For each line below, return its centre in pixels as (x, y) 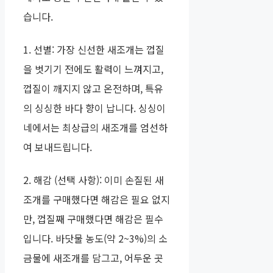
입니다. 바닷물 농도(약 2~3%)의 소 (95, 239)
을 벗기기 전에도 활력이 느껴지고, (93, 69)
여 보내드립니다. (58, 147)
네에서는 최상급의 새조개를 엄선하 (95, 128)
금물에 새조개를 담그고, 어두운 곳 (93, 258)
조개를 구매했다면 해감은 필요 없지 (97, 200)
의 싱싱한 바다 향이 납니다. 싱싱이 (94, 108)
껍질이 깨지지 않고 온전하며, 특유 (93, 89)
